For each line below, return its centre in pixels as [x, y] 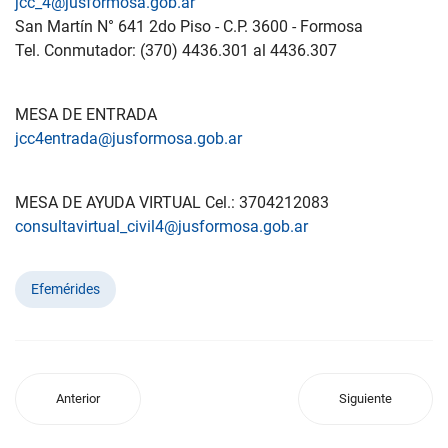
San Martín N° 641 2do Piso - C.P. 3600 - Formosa [189, 26]
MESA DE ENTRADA [86, 114]
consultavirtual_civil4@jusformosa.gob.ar [161, 226]
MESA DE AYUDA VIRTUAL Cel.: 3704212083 [172, 202]
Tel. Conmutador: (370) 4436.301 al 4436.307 [176, 50]
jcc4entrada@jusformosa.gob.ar [128, 138]
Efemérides [65, 288]
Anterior [78, 398]
